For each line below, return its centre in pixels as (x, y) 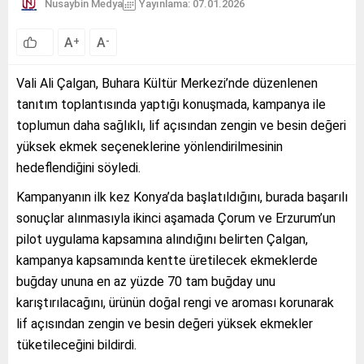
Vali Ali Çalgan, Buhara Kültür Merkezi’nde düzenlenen (167, 83)
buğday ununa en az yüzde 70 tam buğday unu (146, 281)
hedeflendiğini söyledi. (78, 167)
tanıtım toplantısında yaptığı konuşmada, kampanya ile (171, 104)
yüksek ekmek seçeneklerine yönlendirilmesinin (149, 146)
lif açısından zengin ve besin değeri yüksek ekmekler (165, 323)
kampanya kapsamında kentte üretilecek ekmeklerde (167, 260)
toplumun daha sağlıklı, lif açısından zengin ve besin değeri (181, 125)
